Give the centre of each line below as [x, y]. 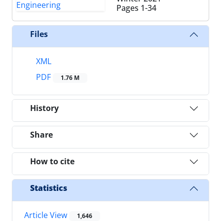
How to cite [52, 162]
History [44, 108]
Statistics [49, 188]
